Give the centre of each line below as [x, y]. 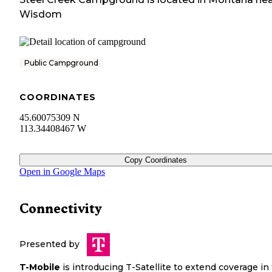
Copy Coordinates [155, 160]
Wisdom [41, 15]
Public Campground [61, 63]
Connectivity [61, 209]
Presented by [49, 244]
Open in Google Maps [62, 172]
